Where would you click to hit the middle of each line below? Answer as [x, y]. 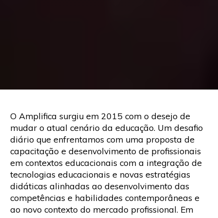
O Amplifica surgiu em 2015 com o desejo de [100, 116]
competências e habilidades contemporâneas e [105, 198]
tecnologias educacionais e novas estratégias [100, 174]
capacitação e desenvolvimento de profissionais [106, 151]
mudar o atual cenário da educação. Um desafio [107, 127]
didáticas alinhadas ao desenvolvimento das [100, 186]
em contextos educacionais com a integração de [106, 163]
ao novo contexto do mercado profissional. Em [102, 209]
